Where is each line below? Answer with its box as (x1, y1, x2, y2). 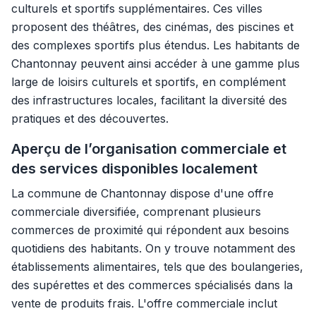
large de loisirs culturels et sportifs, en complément (11, 75, 286, 89)
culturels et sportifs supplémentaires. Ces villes (11, 1, 262, 16)
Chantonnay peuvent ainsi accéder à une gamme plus (11, 56, 300, 71)
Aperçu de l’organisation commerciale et (11, 140, 286, 157)
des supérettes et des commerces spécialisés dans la (11, 278, 293, 292)
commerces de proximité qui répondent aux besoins (11, 223, 289, 237)
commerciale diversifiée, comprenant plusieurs (11, 205, 261, 219)
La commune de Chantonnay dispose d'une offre (11, 186, 274, 200)
